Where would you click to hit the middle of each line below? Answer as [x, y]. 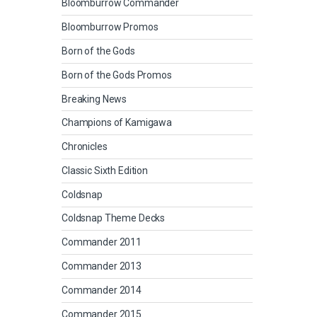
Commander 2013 [102, 266]
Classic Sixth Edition [105, 170]
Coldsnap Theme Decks [114, 218]
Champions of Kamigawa [117, 123]
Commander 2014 [102, 290]
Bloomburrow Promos [110, 27]
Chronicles [85, 147]
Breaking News [94, 99]
